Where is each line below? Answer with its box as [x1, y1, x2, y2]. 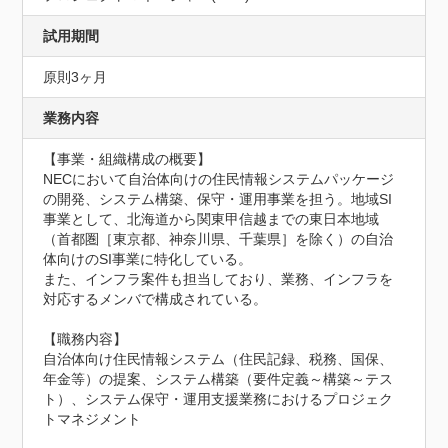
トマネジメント [43, 411, 142, 427]
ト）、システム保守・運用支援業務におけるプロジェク [43, 391, 394, 407]
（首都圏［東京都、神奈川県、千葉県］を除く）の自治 [43, 231, 394, 247]
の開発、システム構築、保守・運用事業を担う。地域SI [43, 191, 393, 207]
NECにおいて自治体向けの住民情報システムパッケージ [43, 171, 395, 187]
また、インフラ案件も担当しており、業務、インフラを [43, 271, 394, 287]
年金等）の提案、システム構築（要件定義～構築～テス [43, 371, 394, 387]
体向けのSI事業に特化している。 [43, 251, 253, 267]
